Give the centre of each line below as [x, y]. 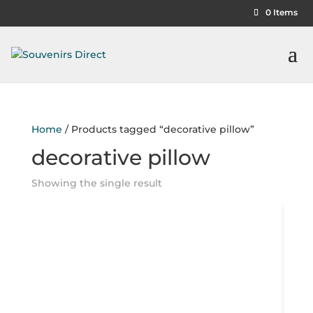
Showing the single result [96, 183]
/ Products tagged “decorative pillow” [158, 129]
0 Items [281, 12]
